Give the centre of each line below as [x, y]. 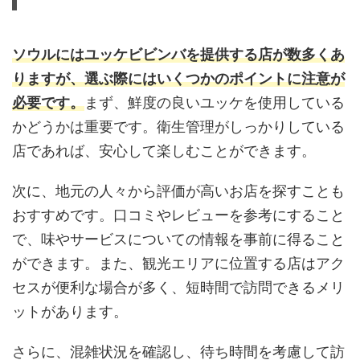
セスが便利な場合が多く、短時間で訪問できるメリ [178, 287]
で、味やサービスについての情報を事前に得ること [178, 239]
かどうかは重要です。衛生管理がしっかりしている [178, 126]
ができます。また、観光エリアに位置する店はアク [178, 263]
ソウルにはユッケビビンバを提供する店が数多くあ [178, 54]
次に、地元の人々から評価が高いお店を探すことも [178, 190]
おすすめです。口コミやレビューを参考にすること [178, 215]
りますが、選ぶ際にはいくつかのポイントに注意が [178, 78]
